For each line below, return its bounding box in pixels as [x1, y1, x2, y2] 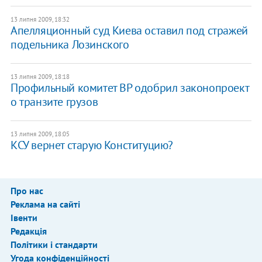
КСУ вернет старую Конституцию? [10, 137, 173, 153]
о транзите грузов [10, 94, 98, 110]
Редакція [10, 225, 47, 237]
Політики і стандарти [10, 239, 98, 251]
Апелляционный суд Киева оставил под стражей [10, 23, 248, 39]
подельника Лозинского [10, 37, 129, 53]
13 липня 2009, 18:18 [10, 73, 70, 81]
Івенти [10, 212, 37, 224]
